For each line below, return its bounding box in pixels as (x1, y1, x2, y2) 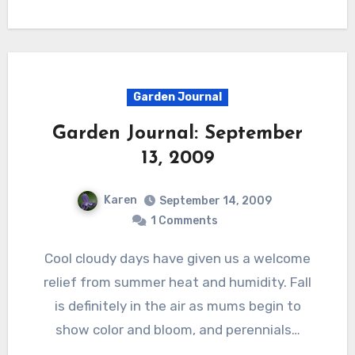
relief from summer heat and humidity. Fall (44, 273, 311, 290)
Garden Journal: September (52, 124, 303, 143)
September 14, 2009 (159, 193, 272, 208)
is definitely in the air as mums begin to (54, 297, 301, 314)
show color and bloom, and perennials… (55, 321, 300, 338)
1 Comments (150, 213, 218, 227)
